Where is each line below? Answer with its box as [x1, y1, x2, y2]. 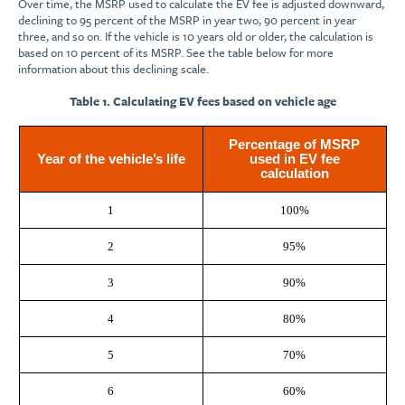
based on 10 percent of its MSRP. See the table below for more [18, 43, 334, 62]
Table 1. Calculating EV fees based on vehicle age [69, 92, 336, 111]
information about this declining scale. [18, 60, 209, 79]
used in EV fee [249, 152, 340, 167]
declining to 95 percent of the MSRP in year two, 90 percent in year [18, 11, 356, 30]
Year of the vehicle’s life [36, 152, 185, 167]
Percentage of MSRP [229, 137, 360, 153]
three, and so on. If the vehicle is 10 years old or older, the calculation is [18, 27, 373, 46]
